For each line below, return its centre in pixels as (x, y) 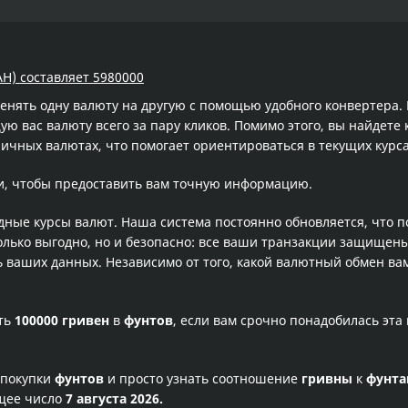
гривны (327, 378)
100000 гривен (62, 320)
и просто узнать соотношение (203, 378)
